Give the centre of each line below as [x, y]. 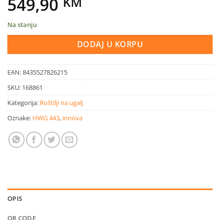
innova [72, 118]
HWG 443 [46, 118]
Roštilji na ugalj [61, 102]
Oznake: [20, 118]
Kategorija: [24, 102]
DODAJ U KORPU [110, 44]
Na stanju [22, 25]
